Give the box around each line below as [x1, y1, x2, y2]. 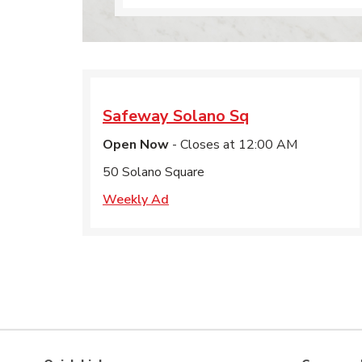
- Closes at [169, 136, 235, 154]
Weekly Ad [103, 191, 169, 208]
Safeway [103, 105, 169, 127]
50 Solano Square [103, 163, 204, 181]
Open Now [103, 136, 169, 154]
